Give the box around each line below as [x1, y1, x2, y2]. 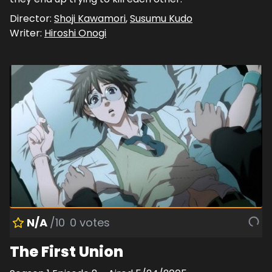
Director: [10, 12, 54, 26]
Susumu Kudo [130, 12, 192, 26]
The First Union [10, 242, 123, 262]
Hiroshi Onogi [44, 26, 106, 41]
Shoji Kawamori [54, 12, 126, 26]
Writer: [10, 26, 44, 41]
